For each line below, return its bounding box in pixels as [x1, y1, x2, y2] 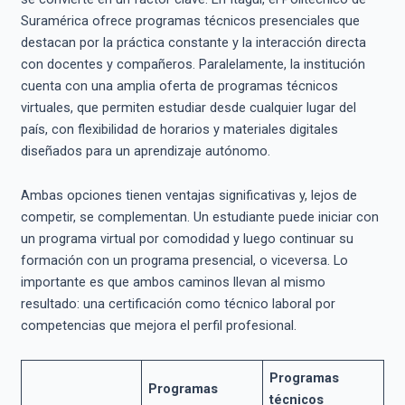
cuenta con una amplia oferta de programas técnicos [20, 77, 338, 94]
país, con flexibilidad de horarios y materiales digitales [20, 120, 338, 137]
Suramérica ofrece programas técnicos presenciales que [20, 12, 360, 29]
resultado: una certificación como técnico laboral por [20, 296, 335, 313]
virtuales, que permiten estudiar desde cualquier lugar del [20, 99, 356, 116]
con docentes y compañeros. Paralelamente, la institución [20, 55, 365, 72]
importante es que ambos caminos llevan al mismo [20, 274, 325, 291]
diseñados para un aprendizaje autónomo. [20, 142, 270, 159]
